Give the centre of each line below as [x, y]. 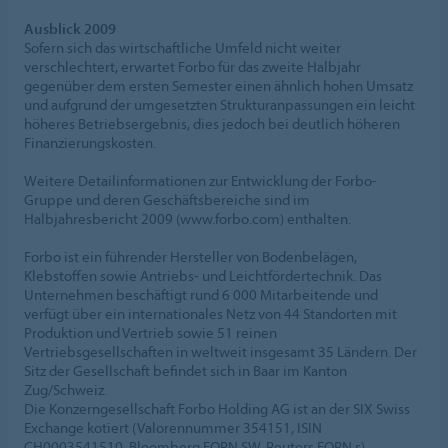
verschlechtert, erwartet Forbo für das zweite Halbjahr [192, 66]
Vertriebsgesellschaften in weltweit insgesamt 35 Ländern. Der [220, 351]
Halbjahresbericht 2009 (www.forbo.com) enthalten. [187, 218]
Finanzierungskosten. [90, 142]
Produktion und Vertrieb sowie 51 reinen [150, 332]
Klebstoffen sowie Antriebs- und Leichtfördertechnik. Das [203, 275]
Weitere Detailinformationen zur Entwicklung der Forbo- [200, 180]
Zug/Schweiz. [65, 389]
